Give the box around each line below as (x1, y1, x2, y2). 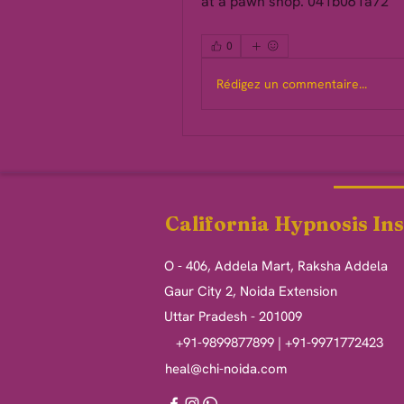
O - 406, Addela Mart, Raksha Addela (164, 257, 388, 275)
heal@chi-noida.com (165, 360, 287, 378)
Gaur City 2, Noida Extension (164, 282, 337, 300)
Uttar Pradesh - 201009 (164, 308, 302, 326)
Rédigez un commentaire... (216, 75, 367, 92)
